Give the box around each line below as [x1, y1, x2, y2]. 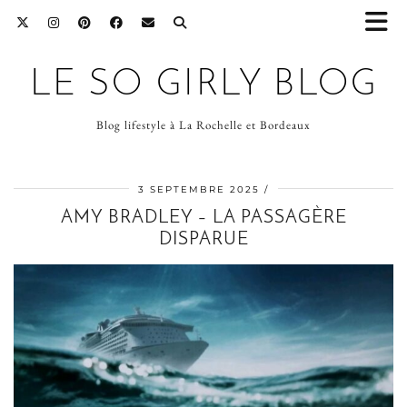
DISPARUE [158, 231, 249, 249]
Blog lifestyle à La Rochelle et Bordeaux [96, 117, 311, 133]
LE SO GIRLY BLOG [29, 67, 378, 104]
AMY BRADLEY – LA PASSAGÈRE [60, 209, 347, 227]
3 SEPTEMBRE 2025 [138, 184, 260, 195]
